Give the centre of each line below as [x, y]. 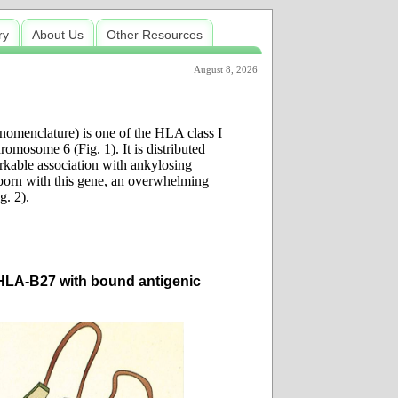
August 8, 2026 [226, 70]
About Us [58, 35]
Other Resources [155, 35]
